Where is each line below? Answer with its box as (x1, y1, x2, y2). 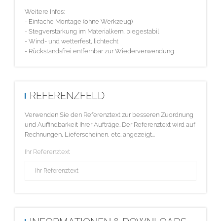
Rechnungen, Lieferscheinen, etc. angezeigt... (25, 131, 155, 138)
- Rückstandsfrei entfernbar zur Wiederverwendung (25, 47, 174, 55)
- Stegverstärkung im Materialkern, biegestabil (25, 28, 159, 35)
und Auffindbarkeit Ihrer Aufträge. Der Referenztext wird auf (25, 121, 195, 128)
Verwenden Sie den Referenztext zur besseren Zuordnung (25, 111, 193, 118)
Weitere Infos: (25, 8, 65, 15)
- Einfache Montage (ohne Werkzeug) (25, 18, 133, 25)
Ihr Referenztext (25, 147, 70, 155)
